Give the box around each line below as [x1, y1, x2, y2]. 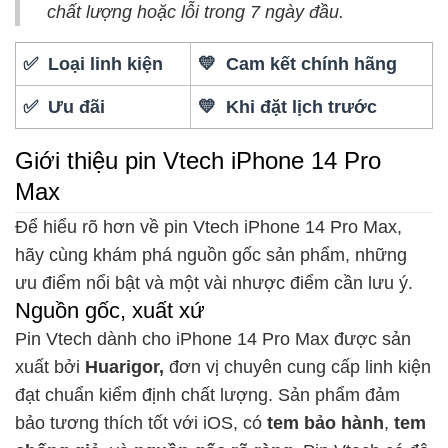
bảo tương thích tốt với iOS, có [15, 412, 267, 433]
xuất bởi [15, 356, 85, 377]
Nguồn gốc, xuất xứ [15, 297, 205, 323]
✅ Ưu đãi [23, 96, 106, 117]
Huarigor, [85, 356, 164, 377]
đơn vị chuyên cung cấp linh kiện [164, 356, 431, 377]
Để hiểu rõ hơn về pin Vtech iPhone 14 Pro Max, [15, 216, 402, 237]
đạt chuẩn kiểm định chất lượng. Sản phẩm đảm [15, 384, 400, 405]
